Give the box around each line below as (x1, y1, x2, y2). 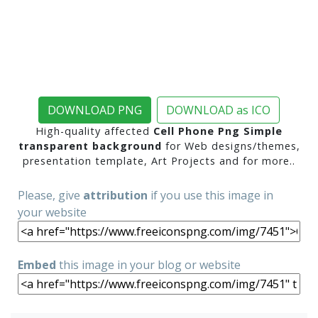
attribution (83, 187, 148, 203)
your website (18, 204, 87, 220)
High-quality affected (35, 124, 153, 138)
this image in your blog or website (56, 257, 241, 273)
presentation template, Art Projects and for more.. (23, 154, 295, 168)
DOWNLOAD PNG (48, 102, 142, 118)
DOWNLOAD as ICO (166, 102, 270, 118)
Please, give (18, 187, 83, 203)
